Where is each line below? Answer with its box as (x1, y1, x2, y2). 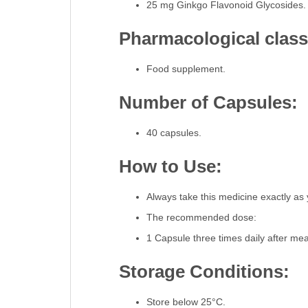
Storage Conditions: (118, 261, 289, 283)
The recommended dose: (146, 212, 256, 223)
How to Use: (118, 156, 222, 177)
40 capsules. (146, 127, 201, 139)
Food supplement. (146, 63, 225, 75)
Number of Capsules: (118, 92, 298, 113)
